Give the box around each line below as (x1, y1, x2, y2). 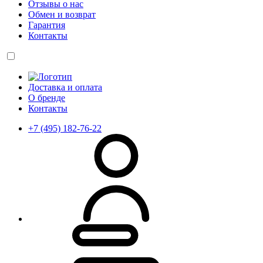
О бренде (28, 93, 65, 103)
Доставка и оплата (28, 82, 102, 92)
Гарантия (28, 20, 65, 30)
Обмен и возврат (28, 9, 96, 19)
